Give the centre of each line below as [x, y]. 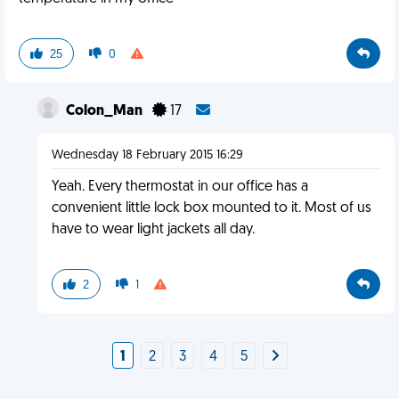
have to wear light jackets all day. [153, 230]
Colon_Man [105, 111]
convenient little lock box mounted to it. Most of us [211, 208]
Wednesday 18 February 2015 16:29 [147, 155]
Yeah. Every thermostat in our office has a [179, 187]
